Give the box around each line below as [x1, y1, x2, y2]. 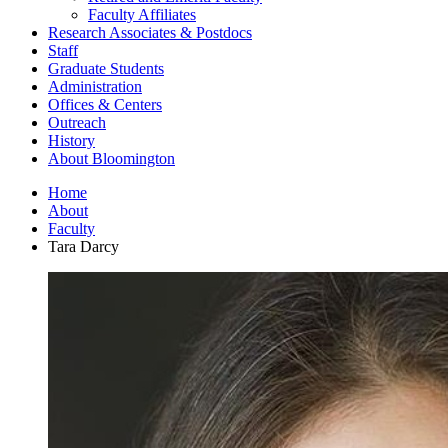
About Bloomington [48, 149, 175, 167]
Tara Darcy [48, 237, 119, 255]
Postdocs [192, 23, 252, 41]
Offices [48, 95, 98, 113]
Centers [110, 95, 162, 113]
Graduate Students [48, 59, 164, 77]
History [48, 131, 95, 149]
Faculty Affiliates [88, 5, 196, 23]
